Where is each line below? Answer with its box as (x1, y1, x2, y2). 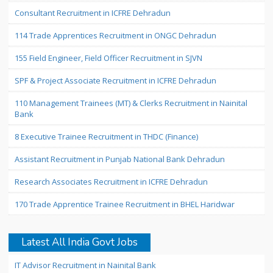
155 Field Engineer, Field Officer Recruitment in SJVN (15, 52, 202, 63)
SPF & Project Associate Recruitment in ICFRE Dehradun (15, 75, 216, 86)
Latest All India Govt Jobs (21, 235, 138, 249)
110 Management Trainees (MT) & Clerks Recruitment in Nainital (15, 97, 247, 108)
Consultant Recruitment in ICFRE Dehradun (15, 7, 171, 18)
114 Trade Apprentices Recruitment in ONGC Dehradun (15, 30, 216, 41)
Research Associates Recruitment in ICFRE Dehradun (15, 176, 208, 187)
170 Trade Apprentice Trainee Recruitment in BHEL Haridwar (15, 199, 235, 210)
